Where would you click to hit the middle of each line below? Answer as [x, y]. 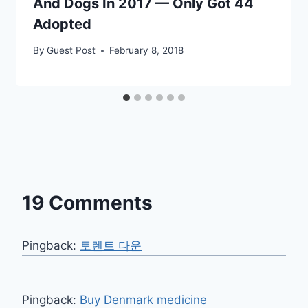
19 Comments [87, 203]
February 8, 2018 [147, 51]
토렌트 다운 [111, 246]
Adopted [62, 24]
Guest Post [71, 51]
